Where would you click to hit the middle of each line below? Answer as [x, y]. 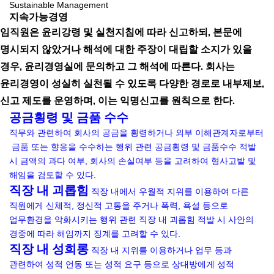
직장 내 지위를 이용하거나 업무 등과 [162, 250]
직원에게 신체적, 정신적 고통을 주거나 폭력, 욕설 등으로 [119, 206]
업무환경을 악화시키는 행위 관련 [73, 220]
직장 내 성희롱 [49, 249]
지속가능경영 [39, 17]
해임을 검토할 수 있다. [53, 175]
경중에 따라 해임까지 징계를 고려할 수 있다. [95, 234]
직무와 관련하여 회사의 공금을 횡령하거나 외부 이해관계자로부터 [137, 133]
